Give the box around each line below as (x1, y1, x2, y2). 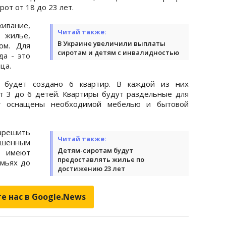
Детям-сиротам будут (58, 145, 133, 155)
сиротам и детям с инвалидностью (58, 47, 179, 57)
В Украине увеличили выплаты (58, 38, 165, 48)
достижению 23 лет (58, 163, 125, 173)
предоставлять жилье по (58, 154, 144, 164)
